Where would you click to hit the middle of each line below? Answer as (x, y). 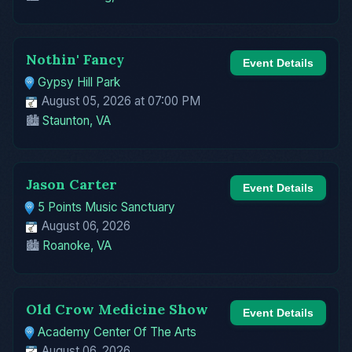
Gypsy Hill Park (79, 82)
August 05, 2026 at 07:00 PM (119, 101)
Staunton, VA (77, 121)
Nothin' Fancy (75, 60)
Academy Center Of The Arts (117, 332)
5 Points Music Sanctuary (107, 207)
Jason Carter (71, 185)
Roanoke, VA (77, 245)
